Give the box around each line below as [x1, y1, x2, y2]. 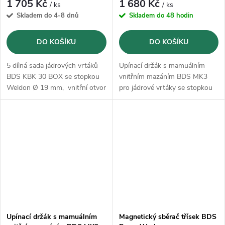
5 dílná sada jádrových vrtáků [7, 60, 98, 70]
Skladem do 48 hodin [129, 11, 193, 20]
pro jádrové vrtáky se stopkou [119, 82, 212, 92]
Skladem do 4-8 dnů [17, 11, 79, 20]
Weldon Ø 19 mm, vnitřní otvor [7, 82, 106, 92]
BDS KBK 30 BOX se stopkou [7, 71, 99, 81]
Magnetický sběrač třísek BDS [119, 211, 216, 221]
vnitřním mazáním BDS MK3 [119, 71, 207, 81]
